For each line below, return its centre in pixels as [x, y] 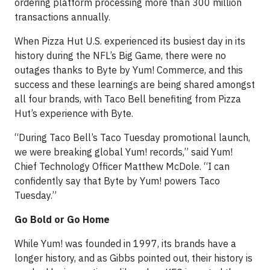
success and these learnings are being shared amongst [135, 85]
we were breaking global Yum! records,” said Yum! [124, 152]
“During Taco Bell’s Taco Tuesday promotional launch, [132, 138]
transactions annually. [64, 17]
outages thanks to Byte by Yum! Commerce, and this [129, 70]
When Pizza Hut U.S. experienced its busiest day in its [130, 41]
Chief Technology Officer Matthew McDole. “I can [122, 167]
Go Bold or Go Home [62, 220]
